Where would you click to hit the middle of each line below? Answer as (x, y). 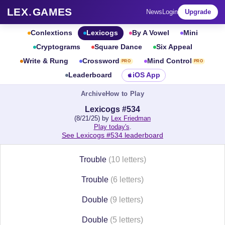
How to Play (125, 94)
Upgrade (198, 12)
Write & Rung (45, 61)
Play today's (111, 127)
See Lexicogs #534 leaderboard (113, 135)
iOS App (146, 75)
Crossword (101, 61)
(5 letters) (127, 220)
